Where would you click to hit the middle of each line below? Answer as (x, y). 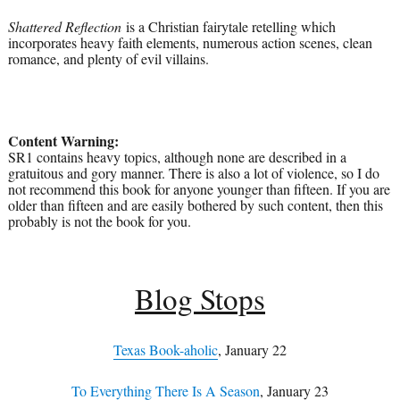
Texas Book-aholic (165, 350)
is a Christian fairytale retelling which (228, 27)
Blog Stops (200, 299)
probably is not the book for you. (99, 221)
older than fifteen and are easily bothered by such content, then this (195, 205)
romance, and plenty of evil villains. (108, 59)
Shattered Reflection (64, 27)
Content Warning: (63, 141)
